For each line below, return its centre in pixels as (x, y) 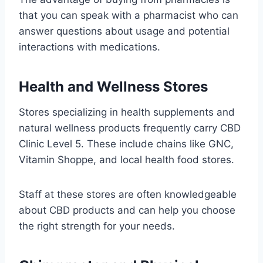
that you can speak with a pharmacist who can (129, 16)
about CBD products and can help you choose (127, 210)
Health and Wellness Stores (113, 87)
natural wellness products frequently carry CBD (130, 128)
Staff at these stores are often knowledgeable (128, 195)
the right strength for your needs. (97, 226)
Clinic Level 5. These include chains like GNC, (126, 144)
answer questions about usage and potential (124, 31)
